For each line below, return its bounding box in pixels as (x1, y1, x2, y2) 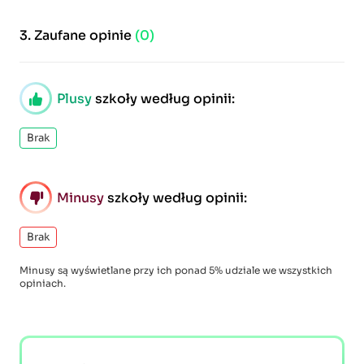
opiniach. (19, 277, 66, 289)
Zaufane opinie (34, 27, 135, 44)
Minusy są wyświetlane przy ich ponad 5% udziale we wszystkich (19, 264, 332, 276)
